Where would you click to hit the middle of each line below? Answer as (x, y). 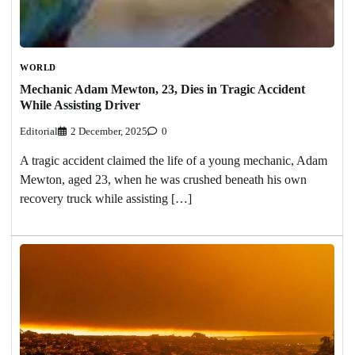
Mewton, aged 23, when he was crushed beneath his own (163, 179)
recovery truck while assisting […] (106, 198)
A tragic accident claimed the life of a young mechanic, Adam (174, 160)
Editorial (39, 131)
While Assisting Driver (80, 105)
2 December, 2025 (109, 131)
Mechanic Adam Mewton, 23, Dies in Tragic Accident (162, 90)
